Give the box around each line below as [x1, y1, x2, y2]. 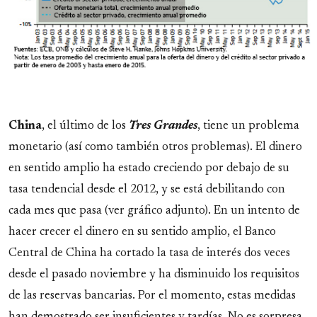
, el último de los [42, 120, 129, 132]
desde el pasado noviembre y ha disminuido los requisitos [8, 269, 299, 281]
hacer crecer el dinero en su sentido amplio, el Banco [8, 226, 276, 238]
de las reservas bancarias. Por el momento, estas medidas [8, 290, 296, 302]
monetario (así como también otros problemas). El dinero [8, 142, 302, 154]
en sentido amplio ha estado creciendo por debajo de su [8, 163, 289, 175]
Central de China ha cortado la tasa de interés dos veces [8, 248, 290, 260]
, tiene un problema [197, 120, 299, 132]
